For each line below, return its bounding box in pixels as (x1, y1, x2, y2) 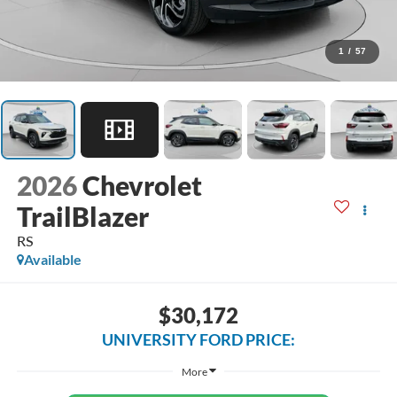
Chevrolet (82, 169, 202, 202)
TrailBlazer (16, 200, 149, 233)
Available (23, 251, 82, 269)
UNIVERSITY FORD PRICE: (102, 329, 295, 349)
